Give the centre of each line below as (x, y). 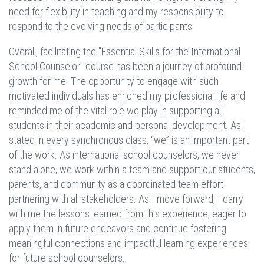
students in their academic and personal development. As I (128, 126)
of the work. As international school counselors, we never (124, 155)
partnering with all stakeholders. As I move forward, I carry (126, 199)
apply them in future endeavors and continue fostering (118, 229)
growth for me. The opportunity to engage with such (114, 81)
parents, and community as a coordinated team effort (116, 184)
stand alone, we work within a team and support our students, (132, 170)
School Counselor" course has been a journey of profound (125, 67)
